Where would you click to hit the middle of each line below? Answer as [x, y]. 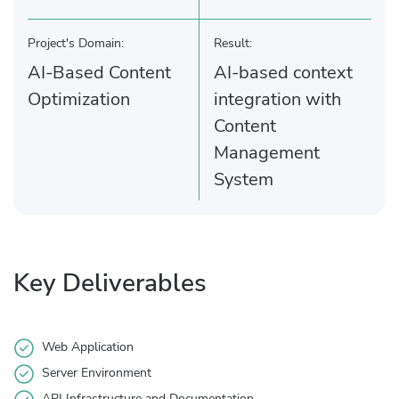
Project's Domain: [76, 43]
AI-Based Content [99, 72]
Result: [233, 43]
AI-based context [283, 72]
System [244, 179]
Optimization [79, 99]
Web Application [88, 346]
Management [267, 152]
